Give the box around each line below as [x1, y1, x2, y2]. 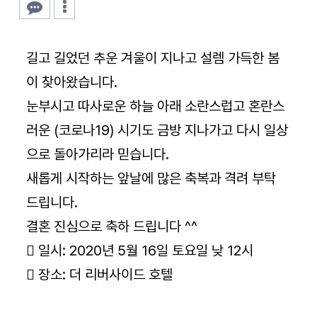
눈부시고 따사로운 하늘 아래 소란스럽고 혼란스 [26, 98, 285, 115]
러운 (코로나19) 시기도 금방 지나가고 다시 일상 [26, 122, 289, 139]
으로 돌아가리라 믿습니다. [26, 146, 170, 163]
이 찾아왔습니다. [26, 74, 118, 91]
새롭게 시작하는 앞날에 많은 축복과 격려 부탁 [26, 170, 277, 187]
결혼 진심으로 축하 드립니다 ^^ [26, 218, 198, 235]
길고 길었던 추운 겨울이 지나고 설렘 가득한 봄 [26, 50, 280, 67]
